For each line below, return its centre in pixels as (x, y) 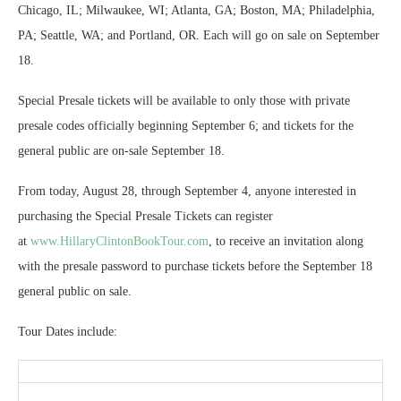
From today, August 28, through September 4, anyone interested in (187, 192)
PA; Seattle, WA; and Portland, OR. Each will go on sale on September (199, 36)
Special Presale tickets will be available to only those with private (184, 101)
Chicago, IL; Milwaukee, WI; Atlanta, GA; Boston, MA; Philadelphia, (196, 11)
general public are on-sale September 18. (121, 151)
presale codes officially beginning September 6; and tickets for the (186, 126)
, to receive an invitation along (286, 242)
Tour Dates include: (68, 332)
